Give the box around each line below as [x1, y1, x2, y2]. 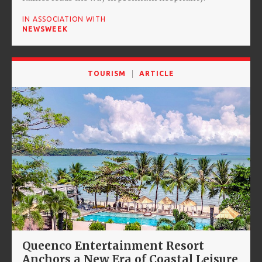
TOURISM [87, 69, 126, 77]
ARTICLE [139, 69, 175, 77]
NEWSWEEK [22, 25, 68, 33]
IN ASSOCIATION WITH [22, 15, 106, 23]
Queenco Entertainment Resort [22, 239, 204, 253]
